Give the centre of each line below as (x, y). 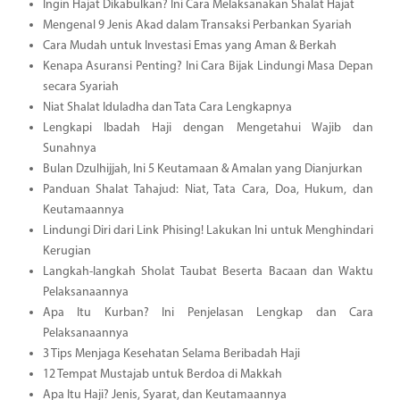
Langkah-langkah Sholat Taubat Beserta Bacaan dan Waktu (208, 271)
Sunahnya (69, 148)
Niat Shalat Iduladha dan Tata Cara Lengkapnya (167, 107)
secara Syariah (80, 87)
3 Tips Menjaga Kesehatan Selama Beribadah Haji (171, 354)
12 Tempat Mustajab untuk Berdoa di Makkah (162, 374)
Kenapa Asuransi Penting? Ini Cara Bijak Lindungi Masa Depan (208, 66)
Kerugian (67, 251)
